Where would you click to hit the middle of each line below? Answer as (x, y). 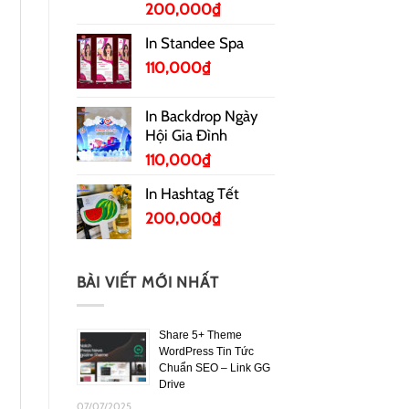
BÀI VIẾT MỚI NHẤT (147, 282)
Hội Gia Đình (186, 135)
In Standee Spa (194, 42)
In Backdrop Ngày (201, 115)
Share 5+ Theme (200, 335)
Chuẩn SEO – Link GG (214, 367)
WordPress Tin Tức (206, 351)
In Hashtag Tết (192, 193)
